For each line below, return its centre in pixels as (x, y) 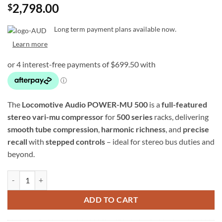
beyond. (21, 154)
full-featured (184, 104)
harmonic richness (133, 129)
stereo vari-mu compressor (55, 116)
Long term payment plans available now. (115, 29)
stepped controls (75, 141)
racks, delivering (181, 116)
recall (17, 141)
